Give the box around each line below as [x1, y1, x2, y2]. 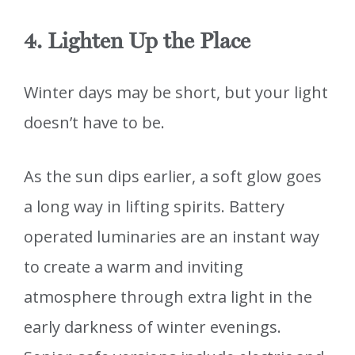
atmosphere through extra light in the [24, 286, 312, 308]
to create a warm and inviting [24, 256, 243, 278]
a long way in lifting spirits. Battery [24, 196, 284, 218]
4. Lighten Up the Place [24, 28, 250, 55]
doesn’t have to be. [24, 112, 165, 134]
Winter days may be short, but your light [24, 82, 328, 104]
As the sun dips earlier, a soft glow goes [24, 166, 322, 188]
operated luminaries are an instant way [24, 226, 319, 248]
